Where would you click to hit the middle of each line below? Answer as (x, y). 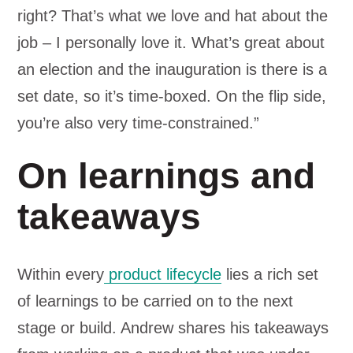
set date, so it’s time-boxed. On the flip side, (172, 96)
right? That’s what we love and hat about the (173, 16)
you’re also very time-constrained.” (139, 123)
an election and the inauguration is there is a (173, 69)
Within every (61, 274)
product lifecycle (163, 274)
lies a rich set (270, 274)
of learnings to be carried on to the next (156, 301)
